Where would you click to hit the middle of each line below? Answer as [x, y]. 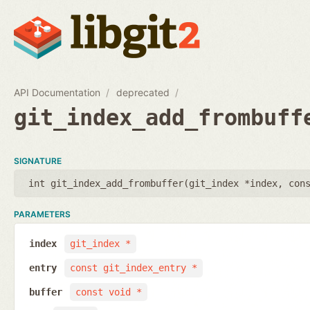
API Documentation [57, 92]
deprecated [143, 92]
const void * [108, 292]
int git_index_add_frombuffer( [109, 183]
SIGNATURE [38, 161]
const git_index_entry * [133, 268]
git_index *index [233, 183]
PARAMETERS [42, 214]
